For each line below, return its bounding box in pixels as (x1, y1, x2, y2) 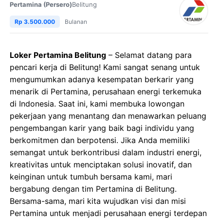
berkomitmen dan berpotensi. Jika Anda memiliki (10, 135, 190, 145)
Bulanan (65, 18, 87, 25)
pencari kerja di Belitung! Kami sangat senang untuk (10, 62, 200, 72)
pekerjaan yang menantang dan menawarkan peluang (10, 111, 206, 121)
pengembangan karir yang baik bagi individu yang (10, 123, 194, 133)
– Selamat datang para (106, 50, 192, 60)
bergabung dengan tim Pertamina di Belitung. (10, 184, 177, 194)
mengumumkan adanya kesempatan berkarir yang (10, 74, 194, 84)
